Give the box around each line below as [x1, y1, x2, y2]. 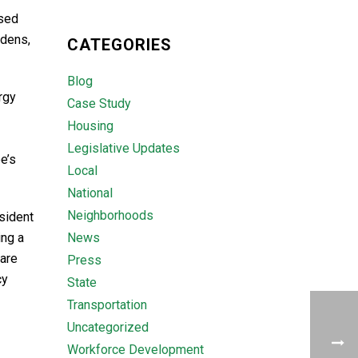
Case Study [66, 96, 131, 111]
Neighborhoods [66, 208, 153, 223]
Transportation [66, 297, 147, 312]
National [66, 185, 113, 201]
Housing [66, 118, 113, 133]
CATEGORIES [66, 35, 172, 54]
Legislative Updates [66, 141, 180, 156]
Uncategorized [66, 320, 149, 335]
